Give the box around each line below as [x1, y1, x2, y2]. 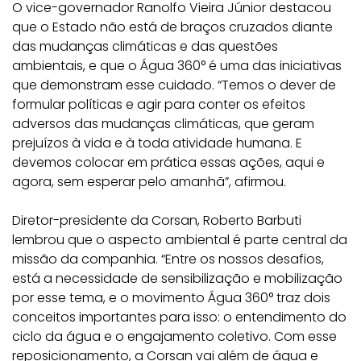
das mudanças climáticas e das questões [12, 37, 278, 56]
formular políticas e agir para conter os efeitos [12, 95, 305, 114]
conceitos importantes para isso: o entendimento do [12, 308, 346, 326]
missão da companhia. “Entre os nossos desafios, [12, 250, 324, 268]
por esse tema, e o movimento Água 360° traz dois [12, 288, 330, 307]
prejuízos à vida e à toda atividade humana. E [12, 134, 302, 152]
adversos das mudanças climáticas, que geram [12, 114, 314, 133]
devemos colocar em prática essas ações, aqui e [12, 153, 325, 172]
